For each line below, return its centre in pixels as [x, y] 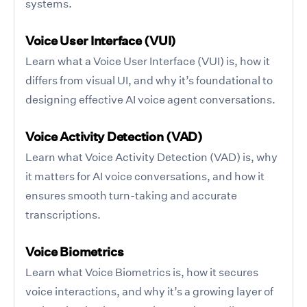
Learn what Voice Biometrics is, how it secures [142, 272]
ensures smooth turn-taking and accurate [131, 195]
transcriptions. [63, 214]
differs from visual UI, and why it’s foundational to [149, 80]
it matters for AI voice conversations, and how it [145, 176]
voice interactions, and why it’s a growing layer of [149, 291]
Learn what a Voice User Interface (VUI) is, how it [148, 61]
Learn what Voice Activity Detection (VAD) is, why [151, 157]
